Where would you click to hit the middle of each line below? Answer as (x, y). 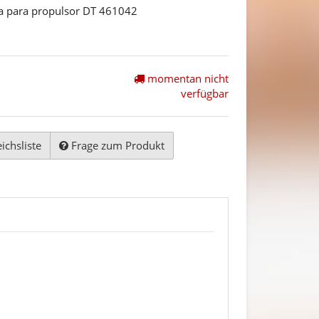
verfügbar (204, 94)
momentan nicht (186, 79)
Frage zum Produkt (118, 146)
